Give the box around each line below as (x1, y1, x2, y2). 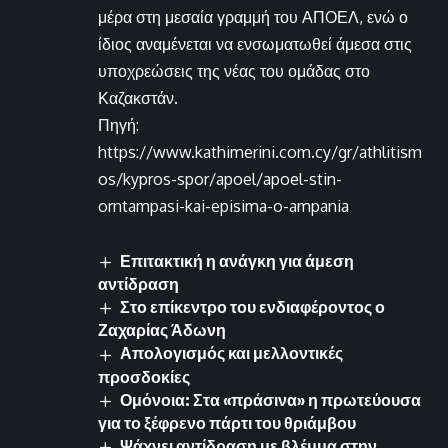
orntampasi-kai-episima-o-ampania (98, 196, 349, 217)
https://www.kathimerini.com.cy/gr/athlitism (98, 142, 422, 163)
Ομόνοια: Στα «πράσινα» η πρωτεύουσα (120, 389, 422, 410)
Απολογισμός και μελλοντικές (120, 343, 344, 364)
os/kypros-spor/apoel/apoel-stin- (98, 169, 342, 190)
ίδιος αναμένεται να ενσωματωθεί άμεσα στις (98, 34, 412, 55)
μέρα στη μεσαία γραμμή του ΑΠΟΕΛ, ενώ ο (98, 7, 408, 28)
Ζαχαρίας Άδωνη (98, 320, 226, 341)
